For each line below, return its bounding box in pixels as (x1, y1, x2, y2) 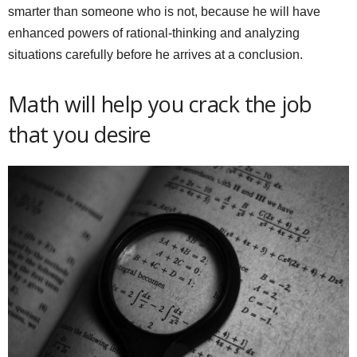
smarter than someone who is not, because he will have (8, 5, 320, 19)
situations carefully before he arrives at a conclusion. (8, 48, 303, 62)
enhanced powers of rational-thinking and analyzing (8, 26, 300, 41)
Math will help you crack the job (8, 89, 312, 120)
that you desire (8, 120, 151, 150)
